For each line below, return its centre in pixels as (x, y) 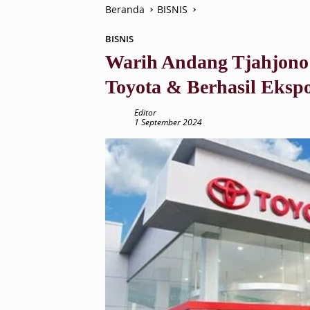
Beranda (125, 9)
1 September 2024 (168, 122)
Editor (145, 112)
